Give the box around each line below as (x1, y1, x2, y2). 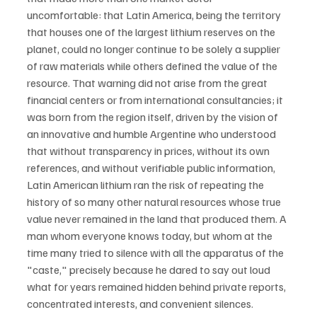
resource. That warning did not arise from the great (27, 75, 270, 90)
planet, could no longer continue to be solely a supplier (27, 41, 282, 56)
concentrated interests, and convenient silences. (27, 296, 253, 311)
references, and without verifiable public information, (27, 160, 277, 175)
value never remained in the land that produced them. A (27, 211, 289, 226)
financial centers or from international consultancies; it (27, 92, 285, 107)
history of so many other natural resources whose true (27, 194, 283, 209)
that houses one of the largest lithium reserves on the (27, 24, 277, 39)
